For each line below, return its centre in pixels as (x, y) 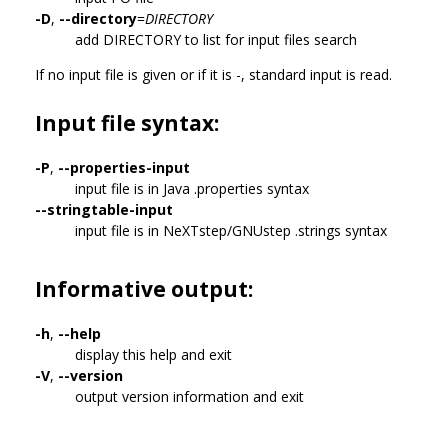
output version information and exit (189, 396)
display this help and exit (153, 354)
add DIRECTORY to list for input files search (216, 39)
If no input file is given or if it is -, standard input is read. (215, 74)
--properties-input (124, 167)
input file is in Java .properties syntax (192, 188)
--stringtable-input (104, 209)
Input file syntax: (127, 122)
